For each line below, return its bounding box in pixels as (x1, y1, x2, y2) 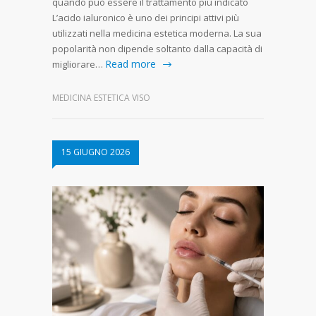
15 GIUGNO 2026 (61, 145, 130, 158)
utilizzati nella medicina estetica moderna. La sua (52, 26, 262, 39)
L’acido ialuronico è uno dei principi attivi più (52, 11, 239, 24)
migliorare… (52, 57, 103, 71)
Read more (105, 56, 156, 71)
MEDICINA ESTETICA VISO (52, 91, 150, 104)
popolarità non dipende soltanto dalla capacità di (52, 42, 262, 55)
